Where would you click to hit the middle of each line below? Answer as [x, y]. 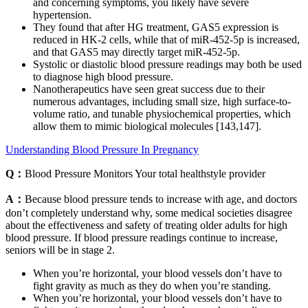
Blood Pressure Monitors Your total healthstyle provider [145, 173]
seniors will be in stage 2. [60, 250]
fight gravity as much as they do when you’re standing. [152, 285]
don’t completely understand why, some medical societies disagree [149, 212]
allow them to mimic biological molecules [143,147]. [147, 126]
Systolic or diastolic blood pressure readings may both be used [167, 64]
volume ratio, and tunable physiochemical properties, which [162, 113]
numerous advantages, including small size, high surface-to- [162, 101]
